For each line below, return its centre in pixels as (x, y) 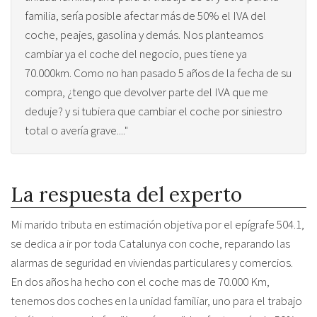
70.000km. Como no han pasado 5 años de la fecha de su (158, 73)
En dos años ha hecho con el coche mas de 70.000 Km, (140, 282)
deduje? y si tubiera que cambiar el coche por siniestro (154, 111)
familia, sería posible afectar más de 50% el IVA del (145, 16)
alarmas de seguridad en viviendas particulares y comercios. (152, 263)
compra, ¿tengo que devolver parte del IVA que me (146, 92)
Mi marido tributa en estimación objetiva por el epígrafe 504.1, (157, 225)
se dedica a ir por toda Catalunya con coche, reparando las (150, 244)
